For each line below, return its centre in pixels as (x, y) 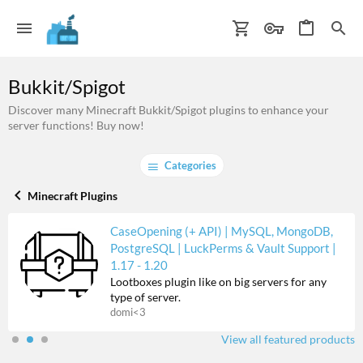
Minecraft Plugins (73, 195)
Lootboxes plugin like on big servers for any (218, 282)
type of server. (145, 297)
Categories (190, 165)
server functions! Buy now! (76, 125)
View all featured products (288, 340)
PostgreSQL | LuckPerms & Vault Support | (223, 248)
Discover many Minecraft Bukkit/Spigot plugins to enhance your (169, 110)
